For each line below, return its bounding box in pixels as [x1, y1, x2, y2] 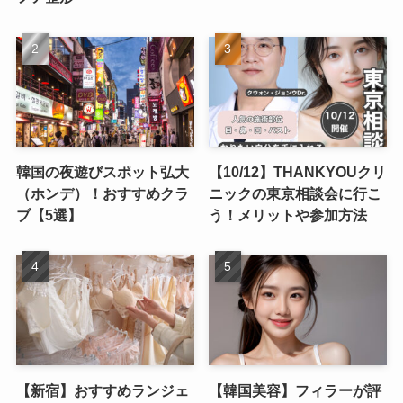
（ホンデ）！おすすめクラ [15, 185, 189, 202]
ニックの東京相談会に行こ [209, 185, 382, 202]
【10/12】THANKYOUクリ [209, 164, 387, 181]
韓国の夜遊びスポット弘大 [15, 164, 189, 181]
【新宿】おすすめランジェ [15, 381, 189, 399]
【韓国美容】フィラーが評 [209, 381, 382, 399]
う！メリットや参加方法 [209, 207, 368, 224]
